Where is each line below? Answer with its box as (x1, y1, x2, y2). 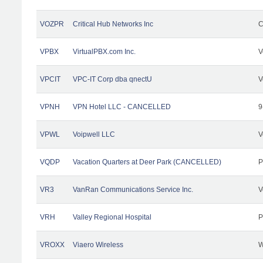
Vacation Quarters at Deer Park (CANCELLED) (73, 157, 221, 166)
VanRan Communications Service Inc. (73, 185, 193, 194)
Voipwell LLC (73, 130, 115, 139)
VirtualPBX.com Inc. (73, 47, 136, 56)
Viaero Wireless (73, 240, 123, 249)
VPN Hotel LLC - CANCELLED (73, 102, 171, 111)
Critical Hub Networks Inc (73, 19, 153, 28)
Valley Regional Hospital (73, 213, 151, 221)
